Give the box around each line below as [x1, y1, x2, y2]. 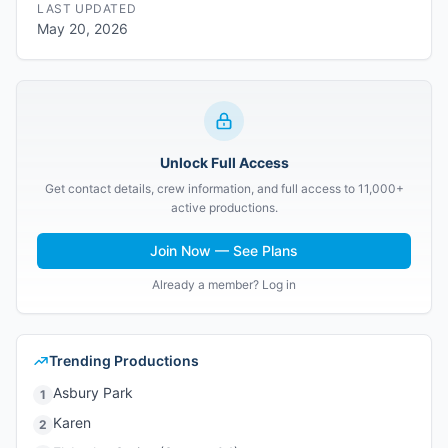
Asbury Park [53, 384, 133, 401]
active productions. [170, 200, 278, 215]
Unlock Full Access [159, 154, 289, 171]
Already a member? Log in [152, 277, 296, 292]
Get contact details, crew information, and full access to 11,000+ [44, 181, 404, 196]
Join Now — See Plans [150, 242, 298, 259]
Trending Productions [49, 352, 199, 369]
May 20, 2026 [37, 20, 128, 37]
